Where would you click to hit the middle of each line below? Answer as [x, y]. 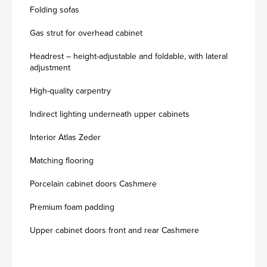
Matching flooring [62, 161]
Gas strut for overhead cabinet [86, 33]
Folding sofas [55, 10]
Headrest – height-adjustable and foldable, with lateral [129, 56]
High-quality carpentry [70, 91]
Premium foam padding [72, 207]
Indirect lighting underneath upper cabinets [110, 114]
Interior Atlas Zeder [65, 137]
